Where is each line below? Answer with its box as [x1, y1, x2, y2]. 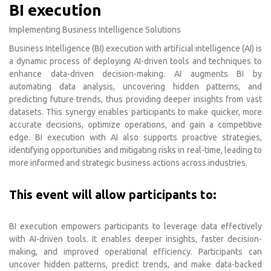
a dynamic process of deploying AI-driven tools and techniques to [9, 56, 262, 66]
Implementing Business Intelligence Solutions [9, 24, 181, 34]
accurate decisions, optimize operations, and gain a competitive [9, 119, 262, 129]
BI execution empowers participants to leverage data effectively [9, 221, 262, 231]
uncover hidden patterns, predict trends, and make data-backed [9, 259, 262, 269]
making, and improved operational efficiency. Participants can [9, 246, 262, 256]
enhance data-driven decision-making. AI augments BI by [9, 68, 262, 79]
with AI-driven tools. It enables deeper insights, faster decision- [9, 233, 262, 244]
